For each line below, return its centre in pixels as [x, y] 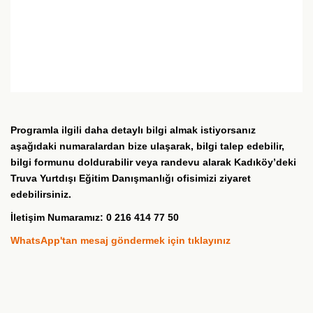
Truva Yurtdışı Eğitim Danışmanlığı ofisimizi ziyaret [131, 179]
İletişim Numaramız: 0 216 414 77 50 [95, 218]
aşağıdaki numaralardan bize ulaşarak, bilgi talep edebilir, [147, 146]
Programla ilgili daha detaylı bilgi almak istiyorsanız [133, 130]
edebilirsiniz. [41, 195]
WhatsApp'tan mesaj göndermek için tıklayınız [121, 241]
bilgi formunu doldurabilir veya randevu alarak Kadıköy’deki [153, 162]
